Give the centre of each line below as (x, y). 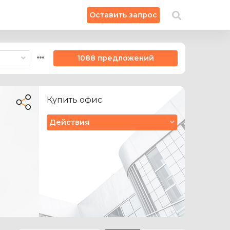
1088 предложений (115, 58)
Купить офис (74, 100)
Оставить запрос (123, 15)
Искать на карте (170, 15)
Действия (69, 122)
